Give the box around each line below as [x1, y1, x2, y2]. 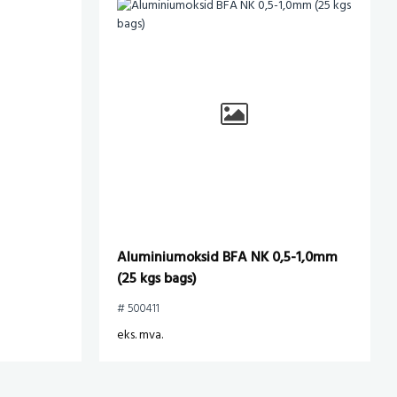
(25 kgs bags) [117, 267, 197, 291]
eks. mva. [117, 324, 163, 346]
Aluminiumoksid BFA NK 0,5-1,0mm [117, 245, 338, 269]
